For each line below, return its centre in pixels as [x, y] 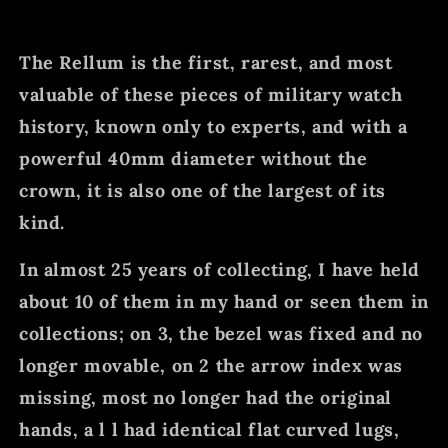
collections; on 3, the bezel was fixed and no [221, 333]
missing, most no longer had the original [206, 397]
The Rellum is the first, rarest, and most [206, 62]
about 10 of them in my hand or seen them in [224, 301]
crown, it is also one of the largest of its [202, 190]
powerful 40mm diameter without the [193, 158]
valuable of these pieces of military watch [211, 94]
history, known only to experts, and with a [213, 126]
